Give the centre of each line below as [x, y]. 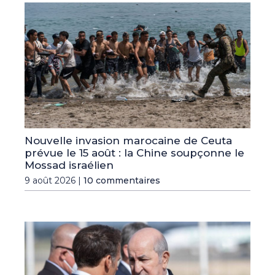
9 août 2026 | [54, 181]
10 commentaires [122, 181]
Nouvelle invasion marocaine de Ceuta [128, 141]
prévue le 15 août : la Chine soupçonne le [134, 153]
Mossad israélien [69, 165]
